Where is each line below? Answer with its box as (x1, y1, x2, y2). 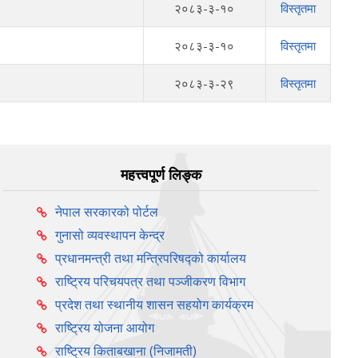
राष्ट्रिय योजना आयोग (54, 319, 154, 337)
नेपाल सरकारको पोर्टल (54, 203, 158, 221)
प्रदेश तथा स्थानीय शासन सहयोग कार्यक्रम (54, 296, 253, 314)
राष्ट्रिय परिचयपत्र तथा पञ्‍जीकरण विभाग (54, 272, 245, 291)
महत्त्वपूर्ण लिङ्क (121, 166, 202, 183)
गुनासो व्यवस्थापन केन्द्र (54, 226, 165, 245)
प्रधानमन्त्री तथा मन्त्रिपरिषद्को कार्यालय (54, 249, 246, 268)
